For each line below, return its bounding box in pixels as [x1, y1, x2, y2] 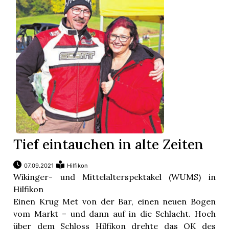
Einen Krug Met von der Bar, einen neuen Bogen [13, 196, 216, 207]
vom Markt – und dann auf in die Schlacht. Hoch [13, 209, 216, 219]
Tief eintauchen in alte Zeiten [13, 135, 204, 153]
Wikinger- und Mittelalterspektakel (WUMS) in [13, 172, 216, 182]
